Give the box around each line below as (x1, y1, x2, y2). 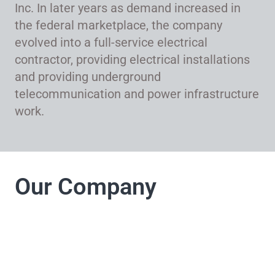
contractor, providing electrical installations (15, 52, 250, 68)
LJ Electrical (15, 207, 153, 238)
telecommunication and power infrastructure (15, 87, 259, 102)
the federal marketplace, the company (15, 18, 222, 33)
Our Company (15, 173, 157, 201)
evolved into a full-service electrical (15, 35, 207, 50)
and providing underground (15, 69, 161, 85)
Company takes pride (15, 230, 247, 261)
